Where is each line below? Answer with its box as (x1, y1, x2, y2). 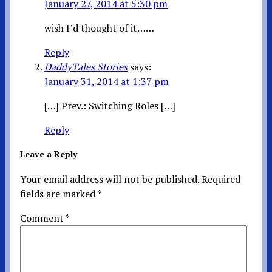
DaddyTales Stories (44, 59, 127, 73)
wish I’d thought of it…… (44, 21, 154, 35)
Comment (20, 211, 66, 225)
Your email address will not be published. (20, 172, 199, 186)
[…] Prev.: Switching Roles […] (44, 98, 175, 112)
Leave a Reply (20, 148, 77, 160)
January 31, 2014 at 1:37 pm (44, 74, 169, 88)
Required (202, 172, 240, 186)
